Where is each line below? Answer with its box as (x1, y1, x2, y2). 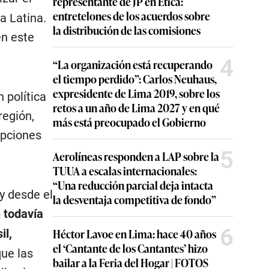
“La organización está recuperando (53, 56, 213, 72)
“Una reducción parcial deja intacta (53, 177, 213, 193)
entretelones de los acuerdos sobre (53, 8, 210, 23)
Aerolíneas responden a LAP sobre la (53, 148, 219, 164)
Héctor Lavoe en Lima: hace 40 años (53, 226, 216, 241)
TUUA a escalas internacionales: (53, 163, 197, 178)
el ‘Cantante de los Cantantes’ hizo (53, 240, 208, 256)
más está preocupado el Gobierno (53, 114, 206, 130)
